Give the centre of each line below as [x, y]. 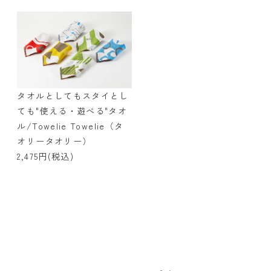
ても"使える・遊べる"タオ [72, 110]
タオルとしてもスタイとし [73, 95]
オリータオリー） [54, 141]
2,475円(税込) [46, 156]
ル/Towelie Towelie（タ [70, 126]
